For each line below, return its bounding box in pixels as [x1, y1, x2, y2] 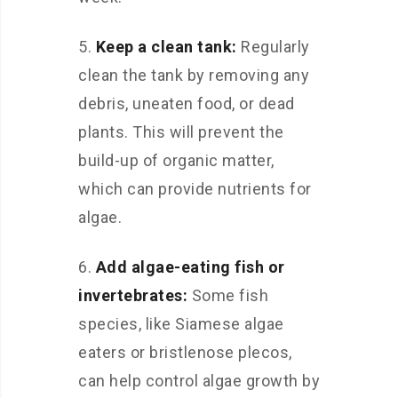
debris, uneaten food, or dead [78, 94, 295, 113]
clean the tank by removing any [78, 66, 309, 84]
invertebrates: [78, 286, 187, 305]
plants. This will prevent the [78, 123, 284, 141]
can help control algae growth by [78, 371, 320, 390]
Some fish [187, 286, 268, 305]
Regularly [236, 37, 310, 56]
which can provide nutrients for [78, 179, 312, 198]
